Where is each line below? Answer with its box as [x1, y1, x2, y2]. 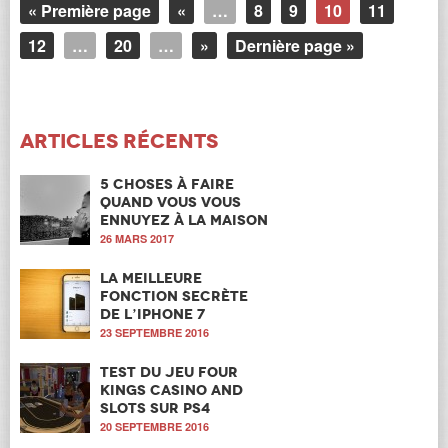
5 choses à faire [100, 175, 234, 194]
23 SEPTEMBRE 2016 [100, 325, 209, 341]
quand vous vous [100, 193, 241, 212]
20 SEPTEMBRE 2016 [100, 419, 209, 435]
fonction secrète [100, 287, 248, 306]
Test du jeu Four [100, 363, 238, 382]
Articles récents [20, 128, 218, 155]
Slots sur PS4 [100, 399, 210, 418]
